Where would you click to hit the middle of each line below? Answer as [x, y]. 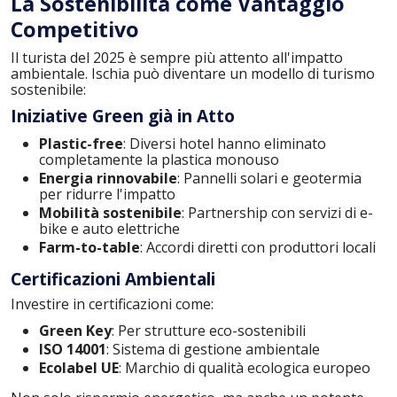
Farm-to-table [90, 247]
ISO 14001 [73, 349]
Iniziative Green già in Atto [123, 116]
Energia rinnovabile [108, 178]
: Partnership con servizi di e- [277, 212]
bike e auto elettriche [109, 228]
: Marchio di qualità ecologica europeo [245, 368]
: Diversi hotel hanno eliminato [225, 143]
